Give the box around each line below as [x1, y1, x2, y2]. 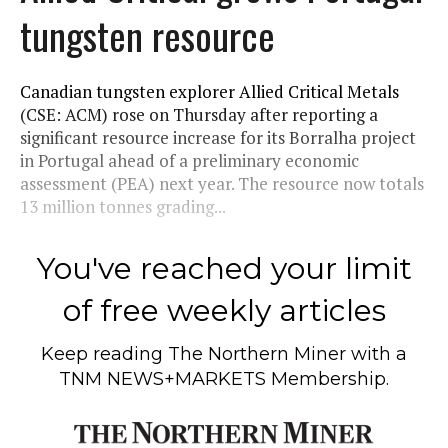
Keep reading [41, 342, 168, 365]
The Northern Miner [168, 342, 346, 365]
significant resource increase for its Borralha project [20, 125, 416, 149]
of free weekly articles [62, 291, 386, 329]
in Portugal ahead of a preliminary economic [20, 148, 359, 172]
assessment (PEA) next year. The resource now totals [20, 171, 424, 195]
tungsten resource [20, 6, 275, 63]
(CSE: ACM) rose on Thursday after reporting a [20, 102, 378, 126]
